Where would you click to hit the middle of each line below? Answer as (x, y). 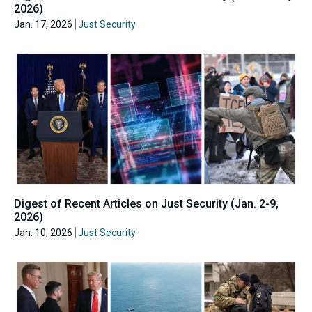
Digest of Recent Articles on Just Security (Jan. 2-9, (146, 203)
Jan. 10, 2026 (43, 232)
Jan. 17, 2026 (43, 25)
